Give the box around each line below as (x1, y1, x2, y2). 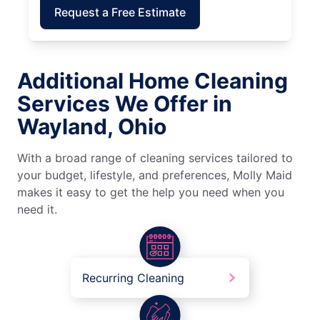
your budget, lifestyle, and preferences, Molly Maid (17, 168, 292, 183)
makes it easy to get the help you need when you (17, 185, 284, 200)
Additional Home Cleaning (17, 68, 288, 94)
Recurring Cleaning (82, 271, 184, 286)
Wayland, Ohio (17, 114, 166, 140)
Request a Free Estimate (54, 5, 186, 20)
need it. (17, 202, 57, 217)
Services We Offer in (17, 91, 232, 117)
